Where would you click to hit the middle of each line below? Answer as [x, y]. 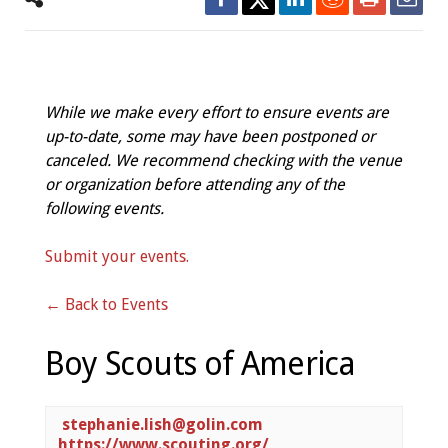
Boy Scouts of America [200, 364]
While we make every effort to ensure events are [216, 112]
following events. [104, 208]
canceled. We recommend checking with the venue [223, 160]
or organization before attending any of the [194, 184]
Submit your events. [116, 256]
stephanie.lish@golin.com [162, 424]
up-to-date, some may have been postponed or [209, 136]
